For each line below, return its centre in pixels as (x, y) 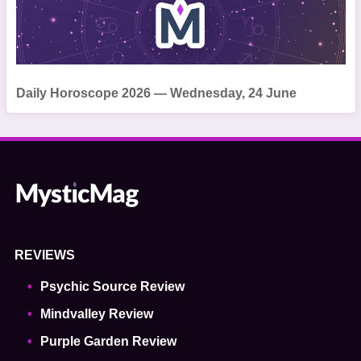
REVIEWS (44, 255)
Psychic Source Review (112, 286)
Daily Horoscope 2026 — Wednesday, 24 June (156, 93)
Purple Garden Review (108, 341)
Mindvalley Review (96, 314)
